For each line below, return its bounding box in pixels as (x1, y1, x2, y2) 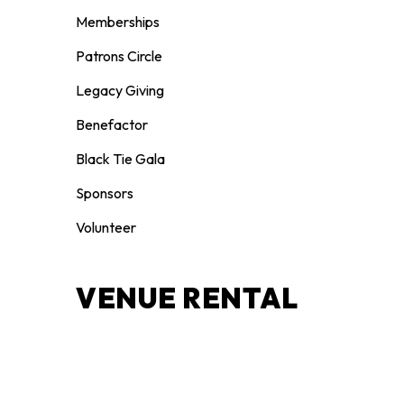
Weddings (76, 347, 139, 366)
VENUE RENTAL (76, 280, 298, 316)
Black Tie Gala (76, 149, 166, 168)
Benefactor (76, 115, 149, 133)
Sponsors (76, 183, 134, 202)
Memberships (76, 12, 161, 31)
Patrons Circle (76, 46, 163, 65)
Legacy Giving (76, 80, 165, 99)
